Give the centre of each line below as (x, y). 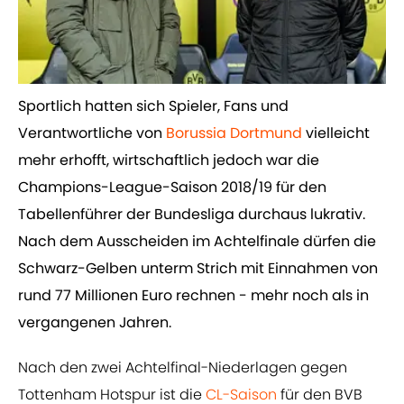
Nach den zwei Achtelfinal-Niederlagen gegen (183, 368)
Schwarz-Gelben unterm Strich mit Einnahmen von (198, 269)
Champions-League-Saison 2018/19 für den (172, 188)
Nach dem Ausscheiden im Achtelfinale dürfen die (197, 242)
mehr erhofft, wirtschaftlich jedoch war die (169, 161)
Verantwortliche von (92, 133)
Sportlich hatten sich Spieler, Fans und (153, 106)
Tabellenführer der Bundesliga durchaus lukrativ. (192, 215)
